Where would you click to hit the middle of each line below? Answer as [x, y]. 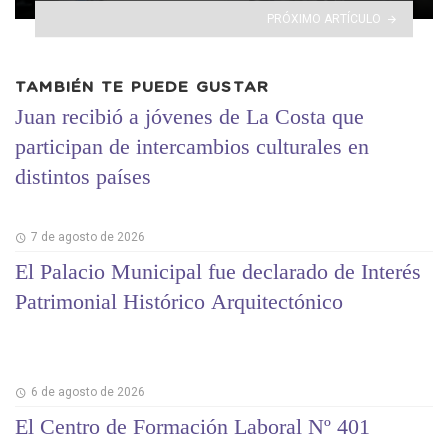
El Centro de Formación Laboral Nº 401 [192, 427]
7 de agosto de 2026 [87, 236]
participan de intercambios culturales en [192, 146]
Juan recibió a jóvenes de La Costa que [189, 116]
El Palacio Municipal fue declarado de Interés [218, 271]
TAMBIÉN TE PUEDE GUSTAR [142, 88]
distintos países [83, 176]
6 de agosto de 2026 [87, 392]
